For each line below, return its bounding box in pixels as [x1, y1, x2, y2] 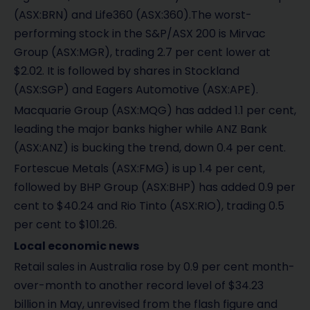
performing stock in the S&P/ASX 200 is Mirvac [14, 26, 266, 42]
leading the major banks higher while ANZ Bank [14, 121, 267, 138]
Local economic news [14, 237, 139, 254]
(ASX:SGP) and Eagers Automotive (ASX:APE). [14, 82, 258, 98]
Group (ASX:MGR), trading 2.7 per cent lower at [14, 44, 271, 61]
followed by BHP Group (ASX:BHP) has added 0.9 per [14, 179, 295, 196]
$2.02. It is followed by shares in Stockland [14, 63, 239, 80]
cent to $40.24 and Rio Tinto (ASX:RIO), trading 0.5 [14, 198, 284, 215]
